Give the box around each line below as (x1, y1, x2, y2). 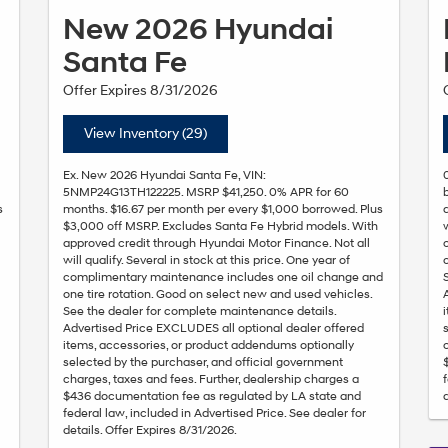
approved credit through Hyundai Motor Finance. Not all (63, 236, 370, 252)
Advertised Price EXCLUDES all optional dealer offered (63, 321, 364, 337)
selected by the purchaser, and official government (63, 355, 343, 371)
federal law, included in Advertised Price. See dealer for (63, 406, 366, 422)
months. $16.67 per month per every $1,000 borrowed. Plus (63, 202, 383, 218)
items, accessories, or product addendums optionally (63, 338, 354, 354)
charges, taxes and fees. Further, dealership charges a (63, 372, 359, 388)
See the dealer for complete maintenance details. (63, 304, 336, 320)
